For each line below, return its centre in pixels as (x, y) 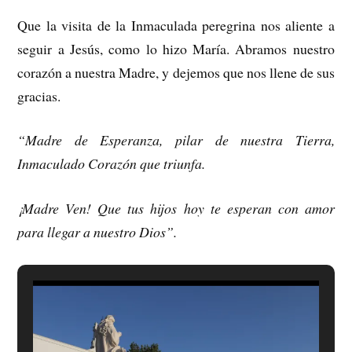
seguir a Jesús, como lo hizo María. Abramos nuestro (176, 48)
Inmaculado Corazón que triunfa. (112, 164)
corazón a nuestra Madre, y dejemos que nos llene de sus (176, 72)
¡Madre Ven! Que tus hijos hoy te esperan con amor (176, 209)
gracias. (39, 95)
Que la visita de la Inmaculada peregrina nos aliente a (176, 25)
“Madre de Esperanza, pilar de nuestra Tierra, (176, 140)
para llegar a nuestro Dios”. (97, 232)
